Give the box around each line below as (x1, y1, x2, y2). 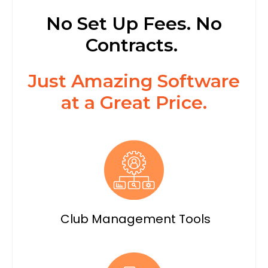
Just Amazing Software (28, 70, 240, 93)
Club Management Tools (57, 211, 211, 228)
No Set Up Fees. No (46, 13, 222, 35)
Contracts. (86, 34, 182, 57)
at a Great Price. (61, 92, 207, 114)
